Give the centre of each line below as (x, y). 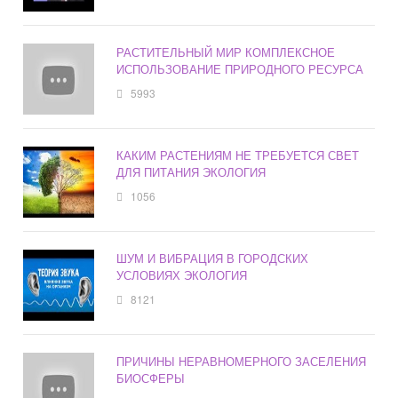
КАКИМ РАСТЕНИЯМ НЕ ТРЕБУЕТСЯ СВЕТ (238, 155)
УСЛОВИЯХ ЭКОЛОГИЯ (182, 275)
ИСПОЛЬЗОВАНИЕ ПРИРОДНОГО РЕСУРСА (240, 69)
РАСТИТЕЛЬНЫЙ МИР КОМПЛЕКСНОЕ (226, 52)
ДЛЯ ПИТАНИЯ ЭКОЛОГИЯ (191, 172)
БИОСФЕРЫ (151, 378)
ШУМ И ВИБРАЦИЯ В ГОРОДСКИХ (213, 259)
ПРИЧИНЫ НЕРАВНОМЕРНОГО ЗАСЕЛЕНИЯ (242, 362)
